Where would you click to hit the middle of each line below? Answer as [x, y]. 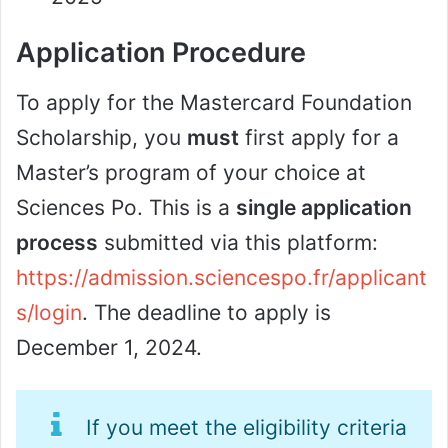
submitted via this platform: [238, 242]
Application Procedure [161, 53]
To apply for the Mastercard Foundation [214, 102]
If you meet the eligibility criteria [246, 427]
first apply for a [319, 137]
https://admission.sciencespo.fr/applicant [221, 277]
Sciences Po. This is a [126, 207]
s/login [49, 312]
